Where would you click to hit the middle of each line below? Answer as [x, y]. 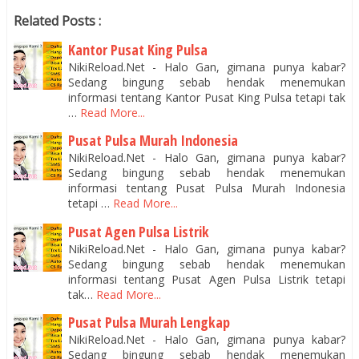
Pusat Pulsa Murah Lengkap [149, 323]
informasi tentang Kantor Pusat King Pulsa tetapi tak [207, 97]
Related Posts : [57, 20]
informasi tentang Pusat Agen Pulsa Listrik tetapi [207, 279]
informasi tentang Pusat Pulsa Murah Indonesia [207, 188]
